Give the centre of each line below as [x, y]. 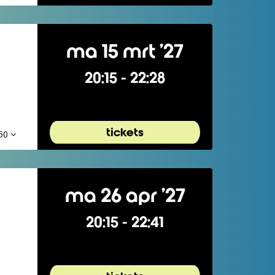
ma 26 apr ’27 [125, 196]
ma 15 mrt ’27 [125, 52]
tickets [125, 132]
